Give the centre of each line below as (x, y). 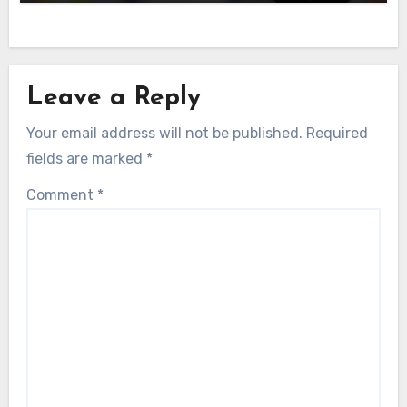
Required (337, 133)
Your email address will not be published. (164, 133)
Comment (61, 195)
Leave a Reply (113, 99)
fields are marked (86, 158)
